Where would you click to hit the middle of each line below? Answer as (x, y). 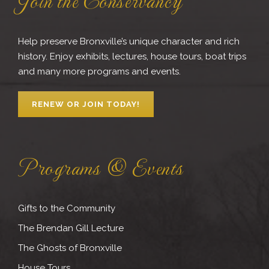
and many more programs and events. (99, 71)
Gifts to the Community (67, 208)
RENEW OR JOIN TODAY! (86, 104)
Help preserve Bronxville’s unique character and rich (129, 41)
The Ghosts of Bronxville (70, 248)
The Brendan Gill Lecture (71, 228)
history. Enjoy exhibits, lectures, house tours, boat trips (132, 56)
